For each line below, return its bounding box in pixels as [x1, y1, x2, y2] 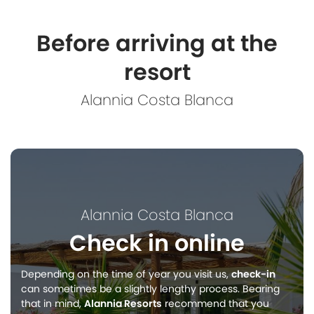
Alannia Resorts [84, 296, 162, 310]
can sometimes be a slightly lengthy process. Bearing [21, 282, 280, 296]
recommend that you [162, 296, 269, 310]
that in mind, [21, 296, 84, 310]
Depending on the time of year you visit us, [21, 267, 231, 281]
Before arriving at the [36, 27, 278, 59]
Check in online [69, 227, 245, 259]
